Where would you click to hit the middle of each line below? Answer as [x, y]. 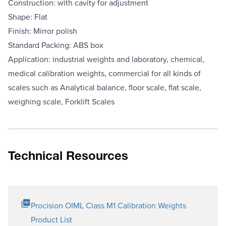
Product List [51, 219]
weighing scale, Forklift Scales [61, 101]
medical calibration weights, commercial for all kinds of [104, 73]
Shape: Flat [28, 16]
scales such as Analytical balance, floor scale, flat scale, [105, 87]
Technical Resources [68, 157]
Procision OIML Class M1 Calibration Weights [108, 205]
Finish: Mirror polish [43, 31]
